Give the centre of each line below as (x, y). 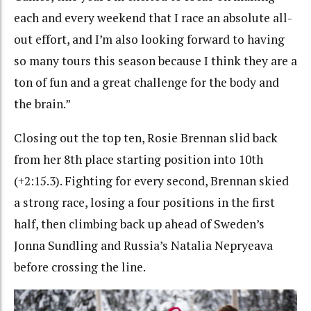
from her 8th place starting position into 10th (138, 159)
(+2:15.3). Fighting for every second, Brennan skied (151, 180)
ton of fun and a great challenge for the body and (146, 83)
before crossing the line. (81, 267)
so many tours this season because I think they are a (155, 61)
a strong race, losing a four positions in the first (144, 202)
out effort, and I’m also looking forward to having (149, 40)
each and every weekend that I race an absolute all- (153, 18)
